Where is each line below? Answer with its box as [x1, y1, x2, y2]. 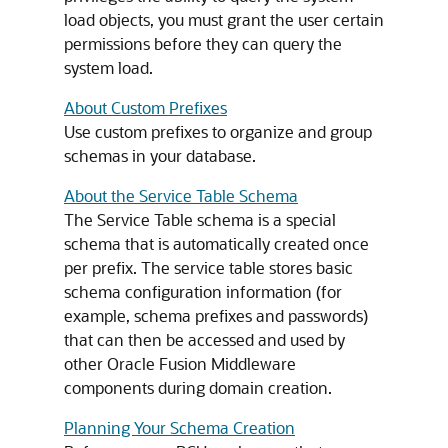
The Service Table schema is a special [64, 209, 336, 230]
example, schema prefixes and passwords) [64, 305, 368, 326]
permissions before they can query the [64, 33, 342, 54]
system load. [64, 57, 153, 78]
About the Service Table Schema [64, 185, 298, 206]
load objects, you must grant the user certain [64, 9, 384, 30]
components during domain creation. [64, 377, 332, 398]
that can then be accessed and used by [64, 329, 345, 350]
